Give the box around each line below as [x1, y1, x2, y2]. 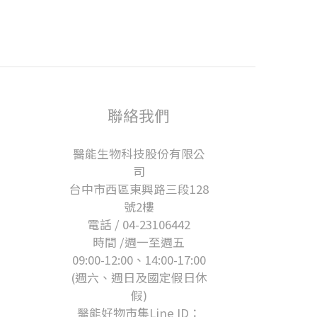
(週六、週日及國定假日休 [70, 269, 207, 286]
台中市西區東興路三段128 [69, 180, 209, 197]
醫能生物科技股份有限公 [72, 145, 205, 162]
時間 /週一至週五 [93, 234, 185, 250]
